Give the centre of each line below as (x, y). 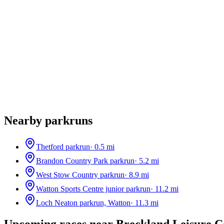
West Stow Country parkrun (80, 174)
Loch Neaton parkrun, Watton (83, 202)
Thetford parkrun (63, 146)
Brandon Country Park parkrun (85, 160)
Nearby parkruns (48, 120)
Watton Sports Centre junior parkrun (93, 188)
